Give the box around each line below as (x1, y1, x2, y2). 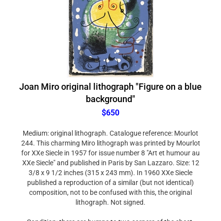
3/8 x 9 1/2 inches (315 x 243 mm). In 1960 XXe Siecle (29, 164, 192, 172)
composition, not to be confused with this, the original (29, 184, 192, 191)
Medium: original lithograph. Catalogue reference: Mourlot (23, 124, 198, 132)
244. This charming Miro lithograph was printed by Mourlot (21, 134, 200, 142)
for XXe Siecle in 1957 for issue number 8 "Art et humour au (21, 144, 200, 152)
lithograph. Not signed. (75, 193, 146, 201)
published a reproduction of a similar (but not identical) (27, 174, 194, 182)
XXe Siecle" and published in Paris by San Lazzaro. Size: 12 (22, 154, 199, 162)
